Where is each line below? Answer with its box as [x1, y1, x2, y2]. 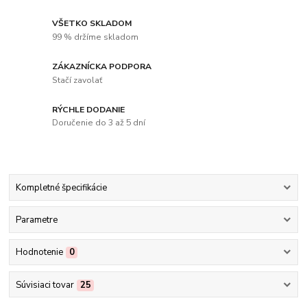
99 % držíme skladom [52, 31, 139, 42]
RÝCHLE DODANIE [52, 103, 125, 115]
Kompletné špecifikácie [15, 181, 107, 194]
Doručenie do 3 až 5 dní [52, 117, 146, 129]
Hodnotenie [15, 246, 63, 259]
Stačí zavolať [52, 74, 103, 86]
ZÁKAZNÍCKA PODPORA [52, 60, 152, 72]
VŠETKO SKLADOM [52, 18, 133, 29]
